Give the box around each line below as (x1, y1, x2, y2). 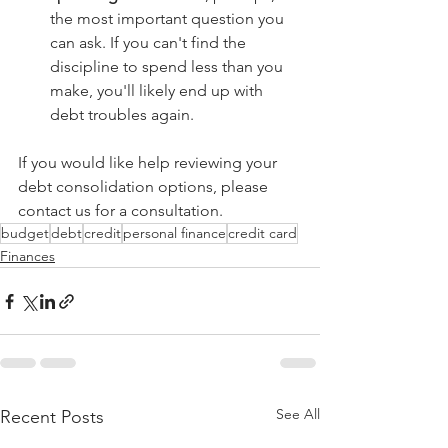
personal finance (123, 224, 226, 243)
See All (276, 405, 320, 424)
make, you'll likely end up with (50, 81, 267, 101)
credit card (228, 224, 297, 243)
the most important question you (50, 9, 288, 29)
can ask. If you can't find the (50, 33, 250, 53)
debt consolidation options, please (18, 177, 272, 197)
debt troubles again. (50, 105, 198, 125)
